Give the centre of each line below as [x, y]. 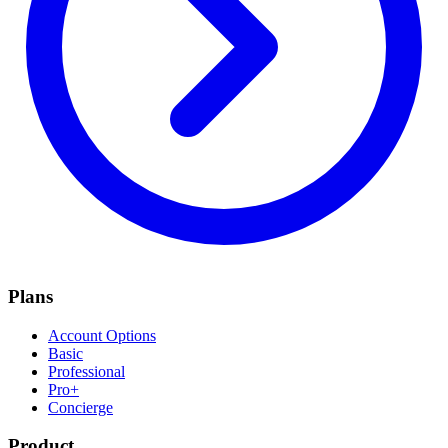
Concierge [80, 407]
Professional [86, 371]
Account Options [102, 335]
